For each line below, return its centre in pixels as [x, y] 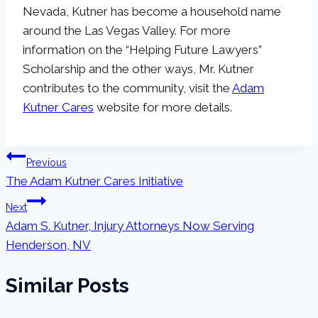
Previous [46, 163]
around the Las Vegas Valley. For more [127, 31]
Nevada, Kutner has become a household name [152, 12]
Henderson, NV [48, 245]
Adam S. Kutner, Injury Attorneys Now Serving [130, 226]
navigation [55, 190]
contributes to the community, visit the [127, 88]
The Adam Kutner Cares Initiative [94, 181]
